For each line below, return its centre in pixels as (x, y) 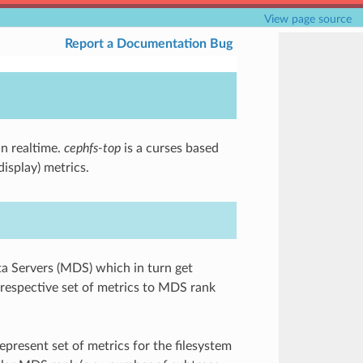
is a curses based (169, 148)
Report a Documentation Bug (149, 44)
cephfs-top (92, 148)
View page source (307, 19)
